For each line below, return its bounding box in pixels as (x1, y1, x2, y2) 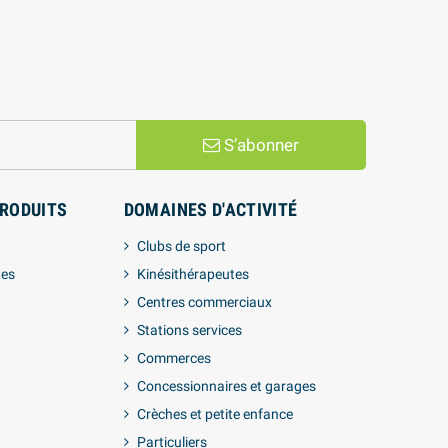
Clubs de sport (136, 237, 226, 254)
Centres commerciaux (136, 293, 272, 310)
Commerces (136, 349, 211, 366)
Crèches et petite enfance (136, 405, 293, 422)
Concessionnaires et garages (136, 377, 316, 394)
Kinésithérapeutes (136, 265, 249, 282)
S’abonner (219, 134, 299, 155)
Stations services (136, 321, 242, 338)
